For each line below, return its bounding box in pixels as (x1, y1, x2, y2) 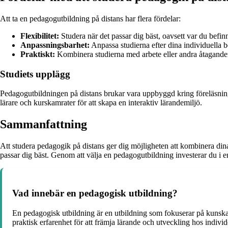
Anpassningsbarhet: (20, 40, 90, 49)
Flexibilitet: (20, 31, 59, 40)
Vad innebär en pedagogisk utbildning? (12, 187, 178, 198)
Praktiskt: (20, 49, 55, 59)
